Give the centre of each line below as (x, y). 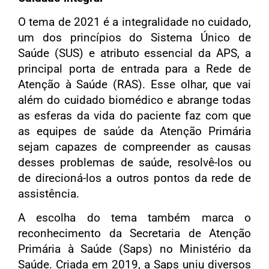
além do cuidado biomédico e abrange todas (134, 100)
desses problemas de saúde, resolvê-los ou (134, 162)
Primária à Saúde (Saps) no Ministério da (134, 249)
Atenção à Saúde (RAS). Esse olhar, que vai (134, 84)
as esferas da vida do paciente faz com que (134, 115)
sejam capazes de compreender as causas (134, 147)
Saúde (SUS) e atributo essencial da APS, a (134, 53)
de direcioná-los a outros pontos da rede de (134, 178)
